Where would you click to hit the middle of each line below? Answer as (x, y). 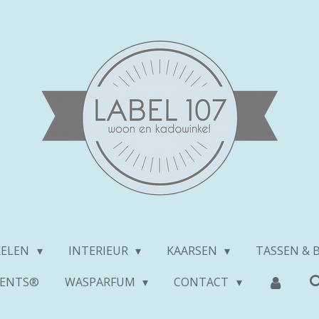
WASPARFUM (102, 282)
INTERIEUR (99, 251)
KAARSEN (193, 251)
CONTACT (203, 282)
